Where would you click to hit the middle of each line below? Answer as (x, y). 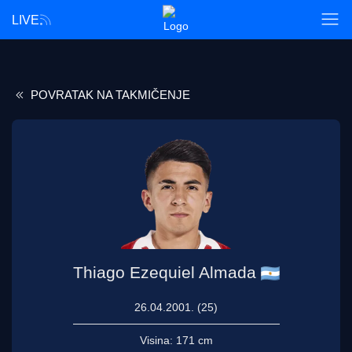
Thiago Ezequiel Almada (164, 273)
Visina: (158, 341)
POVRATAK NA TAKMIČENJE (109, 95)
